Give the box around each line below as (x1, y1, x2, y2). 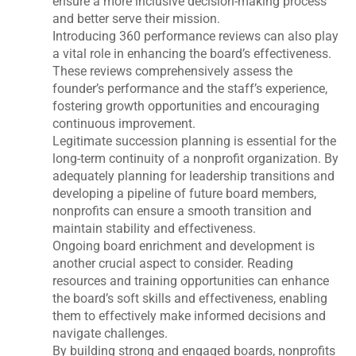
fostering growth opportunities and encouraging (52, 98, 320, 114)
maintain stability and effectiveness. (52, 220, 257, 236)
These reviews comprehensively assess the (52, 63, 293, 79)
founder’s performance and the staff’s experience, (52, 80, 328, 96)
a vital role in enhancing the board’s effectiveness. (52, 45, 332, 61)
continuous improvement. (52, 115, 196, 131)
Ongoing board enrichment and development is (52, 238, 315, 253)
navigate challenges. (52, 325, 168, 341)
